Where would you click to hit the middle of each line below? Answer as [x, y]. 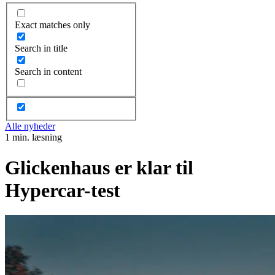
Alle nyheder [30, 126]
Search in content [48, 71]
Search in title [41, 48]
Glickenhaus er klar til [99, 167]
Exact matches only [52, 25]
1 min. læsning [33, 137]
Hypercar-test [63, 190]
